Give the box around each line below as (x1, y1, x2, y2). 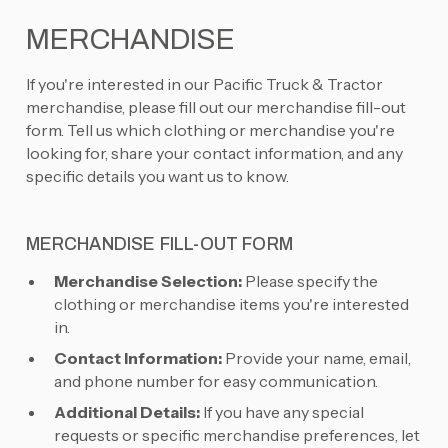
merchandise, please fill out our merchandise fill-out (25, 97, 406, 118)
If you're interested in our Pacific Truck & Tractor (25, 74, 383, 95)
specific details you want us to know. (25, 166, 292, 187)
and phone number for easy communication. (53, 371, 378, 392)
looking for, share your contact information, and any (25, 143, 403, 164)
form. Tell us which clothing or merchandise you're (25, 120, 395, 141)
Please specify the (244, 271, 378, 292)
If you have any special (199, 402, 364, 423)
